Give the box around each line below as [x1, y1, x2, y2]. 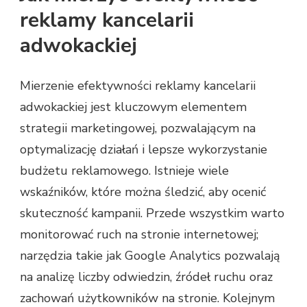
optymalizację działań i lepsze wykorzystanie [20, 140, 267, 158]
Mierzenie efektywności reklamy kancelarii [20, 77, 256, 94]
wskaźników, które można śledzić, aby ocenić [20, 183, 266, 200]
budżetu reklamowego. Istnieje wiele [20, 162, 229, 179]
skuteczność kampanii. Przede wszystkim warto [20, 204, 284, 221]
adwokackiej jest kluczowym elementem [20, 98, 247, 115]
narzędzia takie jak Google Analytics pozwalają [20, 247, 280, 264]
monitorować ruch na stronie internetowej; [20, 225, 258, 243]
